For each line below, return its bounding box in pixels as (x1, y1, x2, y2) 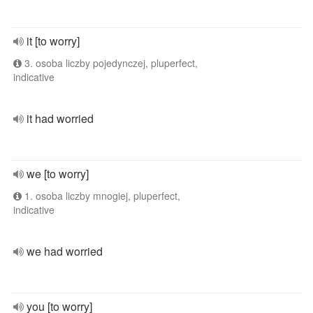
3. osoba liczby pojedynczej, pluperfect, (22, 56, 198, 70)
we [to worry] (27, 166, 89, 182)
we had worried (27, 243, 103, 259)
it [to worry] (27, 33, 80, 49)
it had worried (27, 110, 94, 126)
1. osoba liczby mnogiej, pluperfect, (22, 189, 180, 203)
